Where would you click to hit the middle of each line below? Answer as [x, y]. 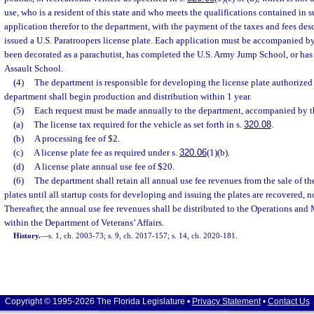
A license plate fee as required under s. [106, 152]
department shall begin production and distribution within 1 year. [128, 96]
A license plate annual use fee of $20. [104, 166]
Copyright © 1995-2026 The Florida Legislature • [98, 301]
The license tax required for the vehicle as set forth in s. [138, 124]
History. [27, 235]
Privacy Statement [226, 301]
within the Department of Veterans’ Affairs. [84, 223]
